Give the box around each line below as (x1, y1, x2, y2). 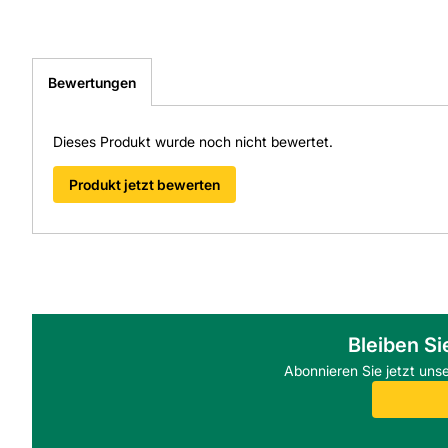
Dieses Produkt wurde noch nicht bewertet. (53, 133, 333, 151)
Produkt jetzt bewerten (69, 176, 220, 194)
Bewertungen (48, 74, 136, 92)
